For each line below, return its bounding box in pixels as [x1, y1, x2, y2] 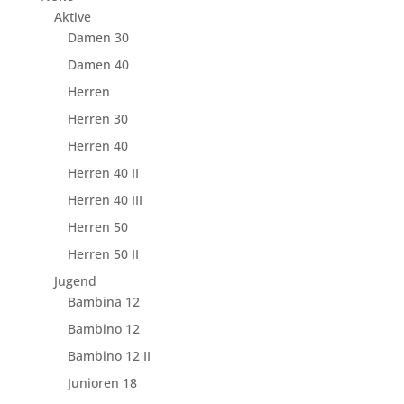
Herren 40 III [67, 191, 142, 208]
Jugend [53, 272, 96, 289]
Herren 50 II [67, 245, 139, 262]
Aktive [53, 8, 91, 25]
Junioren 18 [67, 374, 137, 391]
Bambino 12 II [67, 347, 151, 364]
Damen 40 [67, 56, 129, 73]
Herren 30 [67, 110, 128, 127]
